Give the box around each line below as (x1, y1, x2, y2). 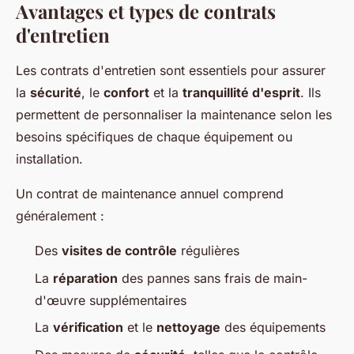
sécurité (30, 85, 81, 101)
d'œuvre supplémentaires (35, 292, 186, 308)
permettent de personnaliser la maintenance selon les (16, 107, 332, 123)
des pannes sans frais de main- (118, 269, 307, 286)
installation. (16, 151, 83, 168)
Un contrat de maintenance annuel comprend (16, 186, 284, 202)
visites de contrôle (62, 243, 177, 259)
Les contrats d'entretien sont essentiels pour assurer (16, 62, 326, 79)
